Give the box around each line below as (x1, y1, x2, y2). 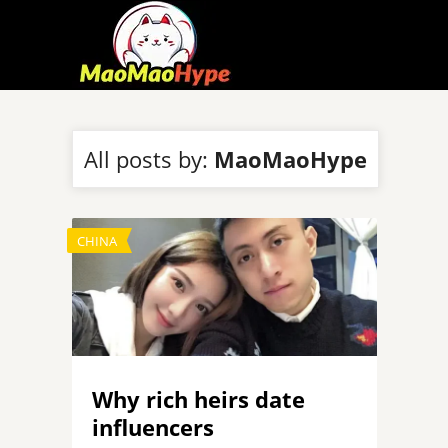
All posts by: (83, 144, 214, 174)
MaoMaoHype (213, 144, 367, 174)
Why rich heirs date (91, 383, 305, 414)
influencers (91, 411, 214, 442)
